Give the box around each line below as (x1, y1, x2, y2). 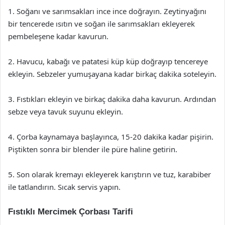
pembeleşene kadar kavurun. (8, 31, 108, 41)
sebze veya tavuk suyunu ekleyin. (8, 106, 123, 117)
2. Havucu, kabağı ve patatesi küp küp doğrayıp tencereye (8, 56, 208, 66)
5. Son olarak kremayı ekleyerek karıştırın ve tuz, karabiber (8, 169, 211, 179)
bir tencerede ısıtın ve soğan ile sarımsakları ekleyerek (8, 18, 195, 29)
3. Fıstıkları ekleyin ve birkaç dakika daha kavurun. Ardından (8, 93, 216, 104)
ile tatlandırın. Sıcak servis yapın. (8, 181, 121, 192)
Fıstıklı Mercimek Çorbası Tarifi (8, 206, 133, 216)
